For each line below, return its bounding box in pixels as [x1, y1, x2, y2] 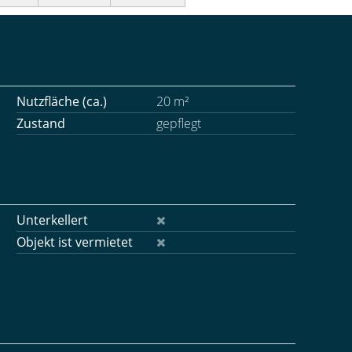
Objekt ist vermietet [16, 233, 133, 251]
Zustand [16, 115, 65, 132]
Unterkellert [16, 211, 88, 229]
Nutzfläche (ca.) [16, 93, 107, 110]
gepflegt [156, 115, 201, 132]
